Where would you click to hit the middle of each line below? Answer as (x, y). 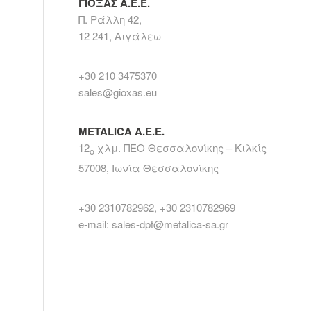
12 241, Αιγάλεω (120, 35)
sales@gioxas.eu (118, 92)
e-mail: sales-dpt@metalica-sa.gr (154, 224)
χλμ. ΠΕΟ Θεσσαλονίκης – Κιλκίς (181, 148)
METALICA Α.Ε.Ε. (122, 132)
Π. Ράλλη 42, (110, 19)
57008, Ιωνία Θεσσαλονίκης (149, 168)
